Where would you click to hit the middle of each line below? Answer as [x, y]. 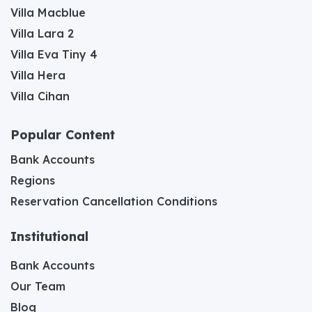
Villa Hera [38, 75]
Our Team [38, 286]
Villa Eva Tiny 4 [54, 54]
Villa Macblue [48, 12]
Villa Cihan [40, 96]
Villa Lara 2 [42, 33]
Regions [33, 180]
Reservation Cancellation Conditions [114, 201]
